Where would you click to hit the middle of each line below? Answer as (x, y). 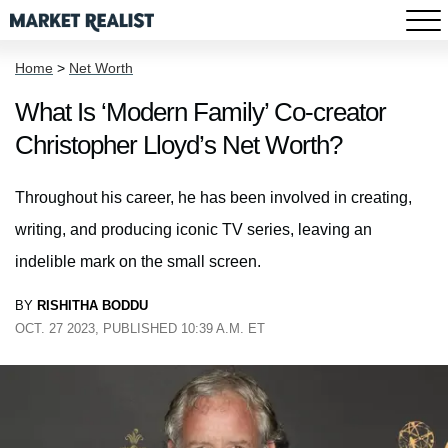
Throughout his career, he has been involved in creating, (213, 197)
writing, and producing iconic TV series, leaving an (193, 229)
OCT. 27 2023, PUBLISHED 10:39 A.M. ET (140, 328)
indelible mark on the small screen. (138, 261)
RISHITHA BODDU (92, 305)
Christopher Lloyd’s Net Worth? (178, 145)
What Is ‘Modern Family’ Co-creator (200, 112)
